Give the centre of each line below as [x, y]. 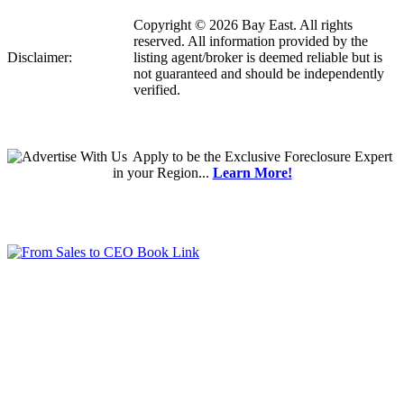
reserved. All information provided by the [251, 41]
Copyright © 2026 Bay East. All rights [243, 25]
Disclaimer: [40, 58]
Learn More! [252, 173]
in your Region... [162, 173]
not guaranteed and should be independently [259, 74]
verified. [157, 90]
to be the [196, 157]
